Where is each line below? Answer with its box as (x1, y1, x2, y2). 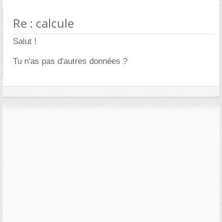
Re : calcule (13, 14, 74, 31)
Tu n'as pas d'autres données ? (13, 56, 127, 66)
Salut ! (13, 36, 37, 46)
